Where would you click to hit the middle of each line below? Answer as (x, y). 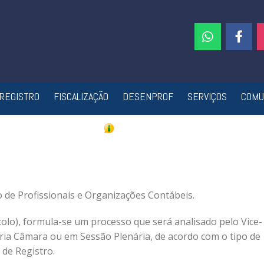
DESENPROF (148, 96)
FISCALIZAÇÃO (81, 96)
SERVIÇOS (207, 96)
